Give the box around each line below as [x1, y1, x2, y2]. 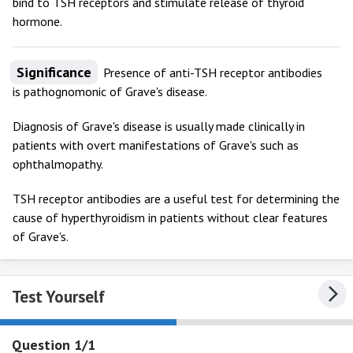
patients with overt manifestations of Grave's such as [13, 137, 299, 153]
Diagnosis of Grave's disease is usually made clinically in [13, 118, 305, 134]
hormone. [13, 13, 62, 29]
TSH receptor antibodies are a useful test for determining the [13, 191, 340, 206]
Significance [17, 63, 91, 81]
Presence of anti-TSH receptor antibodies [100, 65, 322, 80]
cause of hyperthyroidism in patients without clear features [13, 210, 328, 225]
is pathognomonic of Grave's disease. [13, 84, 207, 99]
